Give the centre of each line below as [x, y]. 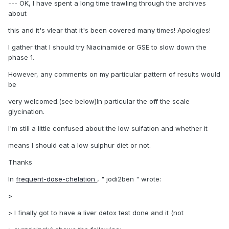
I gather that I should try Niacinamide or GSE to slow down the [107, 47]
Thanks [20, 162]
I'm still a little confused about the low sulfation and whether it [108, 129]
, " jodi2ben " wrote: [129, 179]
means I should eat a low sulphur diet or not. [79, 145]
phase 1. [21, 58]
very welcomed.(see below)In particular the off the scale [99, 101]
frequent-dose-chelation [56, 179]
